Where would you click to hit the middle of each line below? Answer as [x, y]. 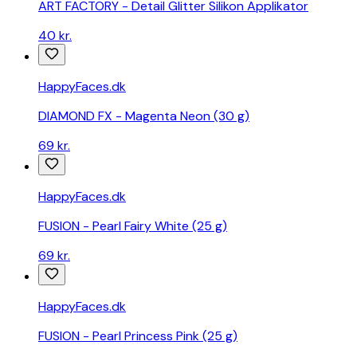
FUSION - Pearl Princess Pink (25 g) [138, 336]
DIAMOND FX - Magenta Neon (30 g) [144, 116]
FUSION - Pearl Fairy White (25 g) [133, 226]
